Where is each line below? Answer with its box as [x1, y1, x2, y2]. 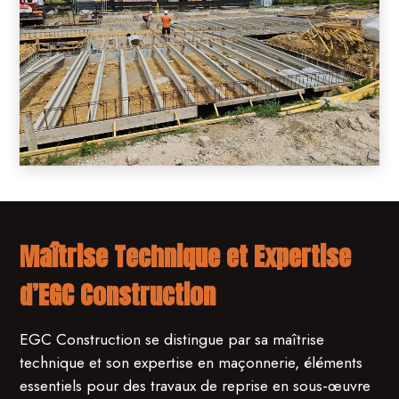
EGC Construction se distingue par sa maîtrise [20, 328, 325, 352]
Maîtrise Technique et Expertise [20, 237, 352, 276]
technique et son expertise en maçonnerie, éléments [20, 351, 363, 375]
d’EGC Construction [20, 275, 216, 314]
